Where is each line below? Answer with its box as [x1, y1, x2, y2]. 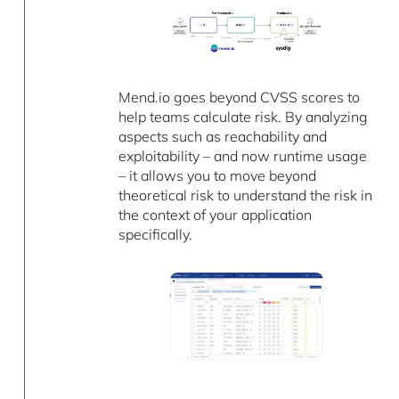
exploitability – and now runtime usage [118, 147, 368, 166]
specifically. [118, 225, 193, 244]
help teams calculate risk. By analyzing [118, 108, 369, 126]
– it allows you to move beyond [118, 167, 317, 185]
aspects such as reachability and [118, 127, 328, 146]
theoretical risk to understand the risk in [118, 186, 373, 205]
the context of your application [118, 206, 313, 224]
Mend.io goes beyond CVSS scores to [118, 88, 361, 107]
